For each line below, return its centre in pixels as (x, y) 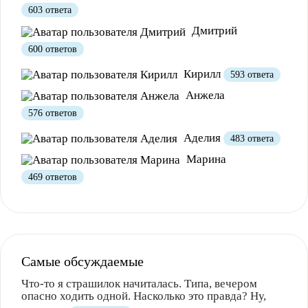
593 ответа (252, 74)
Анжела (204, 95)
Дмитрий (213, 31)
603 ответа (50, 10)
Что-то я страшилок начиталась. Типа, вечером (139, 283)
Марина (205, 159)
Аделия (202, 137)
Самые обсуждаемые (82, 261)
